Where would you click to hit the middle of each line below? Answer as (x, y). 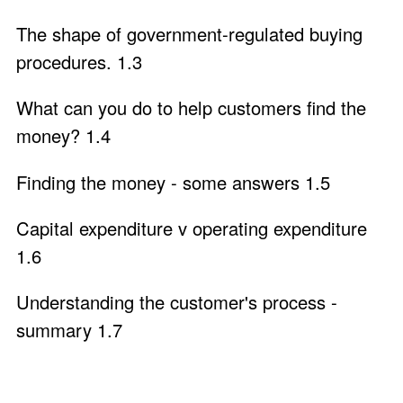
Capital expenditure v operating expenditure (192, 228)
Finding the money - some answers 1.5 (173, 182)
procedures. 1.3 (79, 62)
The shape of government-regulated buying (189, 34)
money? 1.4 (63, 136)
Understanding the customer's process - (177, 302)
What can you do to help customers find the (191, 108)
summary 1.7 (69, 330)
